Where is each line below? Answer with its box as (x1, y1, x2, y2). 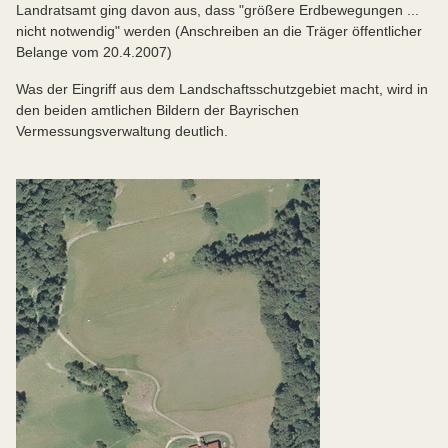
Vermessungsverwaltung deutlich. (16, 123, 232, 140)
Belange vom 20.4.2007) (16, 44, 172, 61)
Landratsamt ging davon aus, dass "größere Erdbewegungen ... (16, 2, 419, 19)
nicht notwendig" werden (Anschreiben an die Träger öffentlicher (16, 23, 422, 40)
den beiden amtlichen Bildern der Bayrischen (16, 102, 299, 119)
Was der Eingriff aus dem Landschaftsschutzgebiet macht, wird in (16, 81, 428, 98)
